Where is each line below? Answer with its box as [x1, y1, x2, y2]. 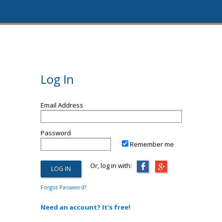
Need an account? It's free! [40, 203, 130, 212]
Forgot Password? [40, 183, 86, 191]
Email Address [40, 101, 83, 110]
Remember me [130, 140, 174, 149]
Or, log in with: [81, 161, 132, 170]
